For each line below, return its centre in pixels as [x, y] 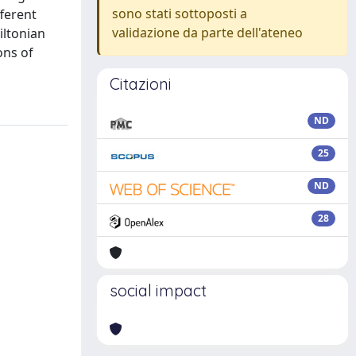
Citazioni [141, 84]
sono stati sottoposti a [180, 14]
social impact [158, 290]
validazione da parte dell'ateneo [207, 33]
